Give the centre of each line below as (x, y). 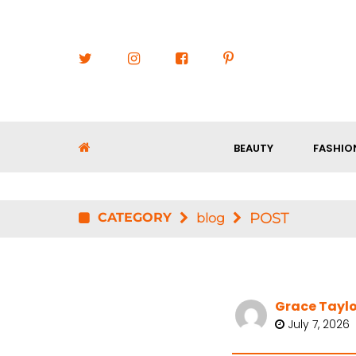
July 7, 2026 (317, 325)
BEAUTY (253, 149)
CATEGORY (135, 218)
